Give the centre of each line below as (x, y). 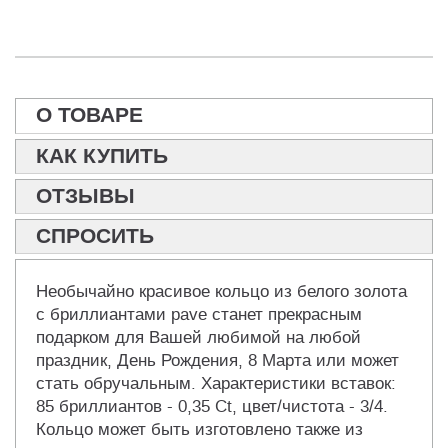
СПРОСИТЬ (95, 236)
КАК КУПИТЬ (102, 156)
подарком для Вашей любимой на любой (198, 338)
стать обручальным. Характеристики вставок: (216, 384)
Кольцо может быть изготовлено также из (199, 430)
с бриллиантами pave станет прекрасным (199, 315)
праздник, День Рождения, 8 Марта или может (217, 361)
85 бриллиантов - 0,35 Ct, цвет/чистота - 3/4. (212, 407)
